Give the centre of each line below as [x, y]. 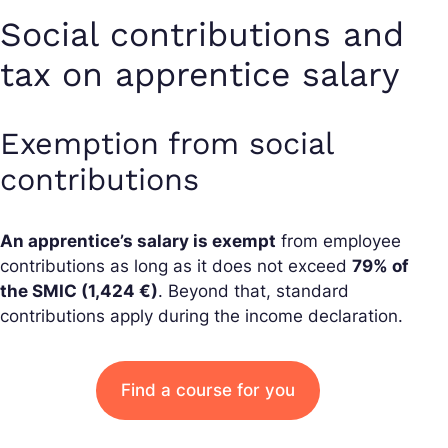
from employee [338, 240]
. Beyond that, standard [253, 290]
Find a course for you [208, 389]
